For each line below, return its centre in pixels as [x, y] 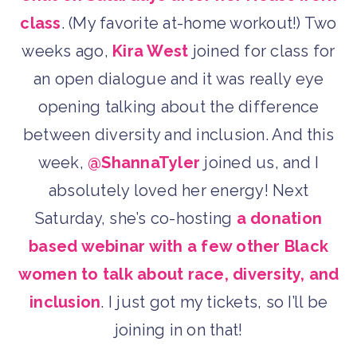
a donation [279, 219]
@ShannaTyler [144, 163]
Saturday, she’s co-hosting [135, 219]
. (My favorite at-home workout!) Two [199, 24]
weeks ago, [67, 51]
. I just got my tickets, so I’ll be [214, 302]
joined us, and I [260, 163]
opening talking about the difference [178, 107]
